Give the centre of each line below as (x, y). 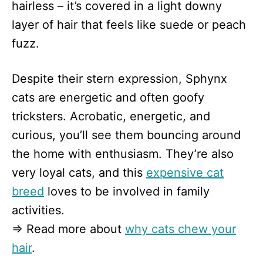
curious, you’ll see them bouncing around (126, 135)
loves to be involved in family (127, 192)
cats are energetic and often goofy (108, 98)
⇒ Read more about (68, 229)
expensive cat (185, 173)
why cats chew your (181, 229)
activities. (38, 210)
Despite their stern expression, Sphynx (119, 79)
